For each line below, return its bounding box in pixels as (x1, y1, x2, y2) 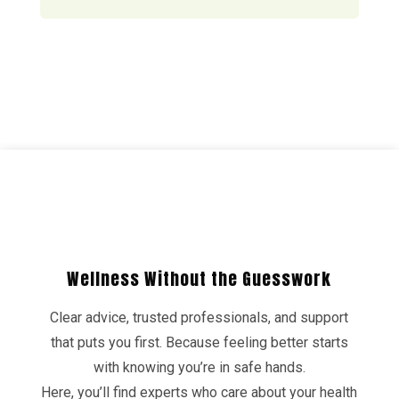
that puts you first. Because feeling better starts (50, 334, 348, 352)
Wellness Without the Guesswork (67, 266, 332, 292)
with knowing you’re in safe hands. (93, 359, 305, 377)
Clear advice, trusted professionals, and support (50, 309, 349, 327)
